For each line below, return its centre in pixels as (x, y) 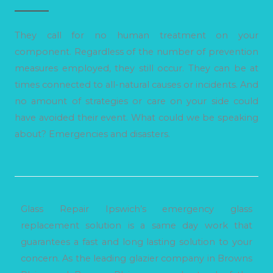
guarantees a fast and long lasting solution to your (136, 242)
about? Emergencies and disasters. (92, 134)
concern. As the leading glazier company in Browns (136, 258)
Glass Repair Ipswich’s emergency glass (136, 209)
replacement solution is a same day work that (136, 225)
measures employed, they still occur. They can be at (136, 69)
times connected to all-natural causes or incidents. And (136, 85)
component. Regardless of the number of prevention (136, 52)
